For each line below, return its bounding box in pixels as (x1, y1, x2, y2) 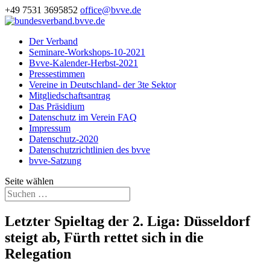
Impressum (29, 123, 71, 133)
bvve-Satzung (29, 155, 81, 166)
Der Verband (29, 36, 78, 46)
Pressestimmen (29, 69, 85, 79)
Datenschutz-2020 (29, 134, 98, 144)
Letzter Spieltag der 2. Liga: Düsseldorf (5, 213, 250, 229)
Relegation (5, 245, 71, 262)
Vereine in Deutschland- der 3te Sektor (29, 80, 176, 90)
